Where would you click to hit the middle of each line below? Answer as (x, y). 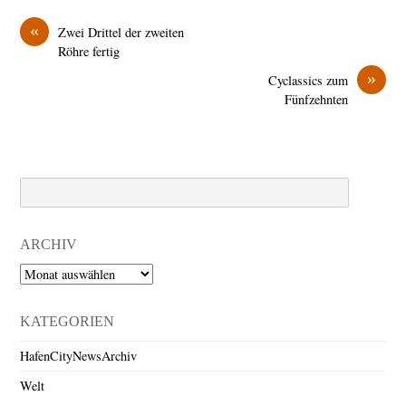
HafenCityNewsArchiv (79, 355)
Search (37, 186)
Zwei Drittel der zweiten (121, 32)
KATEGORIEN (68, 321)
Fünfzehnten (316, 99)
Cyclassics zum (308, 80)
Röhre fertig (89, 51)
